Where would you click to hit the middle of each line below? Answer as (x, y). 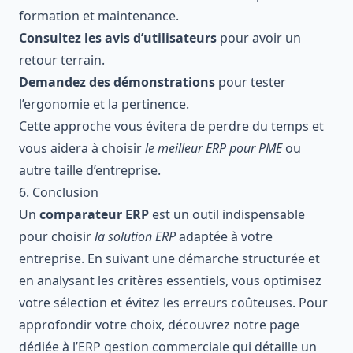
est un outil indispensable (227, 214)
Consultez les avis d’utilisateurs (118, 37)
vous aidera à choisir (82, 148)
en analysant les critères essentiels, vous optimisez (170, 280)
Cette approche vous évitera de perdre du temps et (171, 126)
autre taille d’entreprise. (90, 170)
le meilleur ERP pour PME (214, 148)
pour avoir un (259, 37)
